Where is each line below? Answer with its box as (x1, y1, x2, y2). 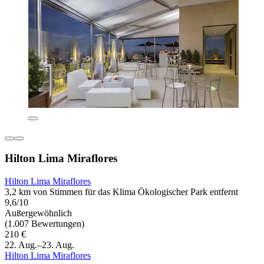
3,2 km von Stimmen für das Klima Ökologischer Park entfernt (5, 186, 238, 197)
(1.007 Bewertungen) (5, 218, 84, 229)
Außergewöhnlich (5, 207, 72, 218)
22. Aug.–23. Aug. (5, 239, 74, 250)
